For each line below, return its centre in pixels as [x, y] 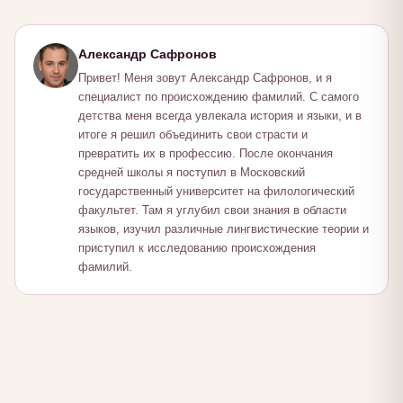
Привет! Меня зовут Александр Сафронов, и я [205, 78]
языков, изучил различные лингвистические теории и [224, 229]
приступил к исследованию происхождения [197, 248]
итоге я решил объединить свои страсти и [193, 135]
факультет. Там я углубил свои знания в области [212, 210]
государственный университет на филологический [216, 192]
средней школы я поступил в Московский [192, 173]
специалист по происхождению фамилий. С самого [219, 97]
